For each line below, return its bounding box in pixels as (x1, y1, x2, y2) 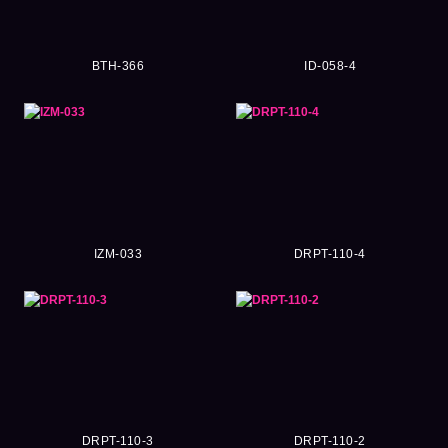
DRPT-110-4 (293, 246, 367, 261)
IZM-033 (93, 246, 143, 261)
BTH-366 (91, 59, 145, 74)
